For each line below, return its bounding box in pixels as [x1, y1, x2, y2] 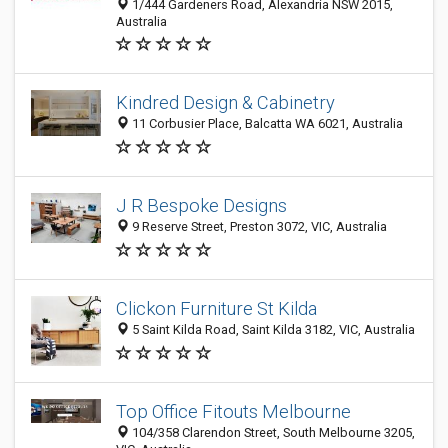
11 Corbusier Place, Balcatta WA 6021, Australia [129, 116, 403, 132]
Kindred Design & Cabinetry [116, 92, 335, 114]
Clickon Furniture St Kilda [116, 298, 317, 320]
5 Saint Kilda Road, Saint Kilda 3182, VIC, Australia [129, 322, 415, 338]
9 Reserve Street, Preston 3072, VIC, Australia [129, 219, 387, 235]
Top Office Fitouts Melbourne [116, 401, 351, 422]
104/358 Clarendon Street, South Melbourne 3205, [129, 425, 415, 440]
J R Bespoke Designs [116, 195, 287, 217]
